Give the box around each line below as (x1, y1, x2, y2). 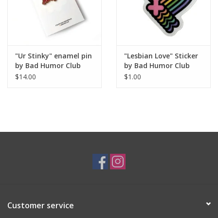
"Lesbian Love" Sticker (124, 51, 198, 60)
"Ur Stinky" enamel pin (15, 51, 92, 60)
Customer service (7, 200, 74, 211)
